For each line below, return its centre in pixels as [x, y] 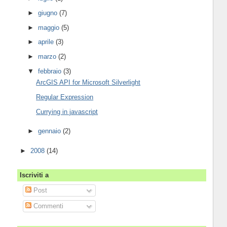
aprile [47, 42]
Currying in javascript [67, 111]
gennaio [51, 131]
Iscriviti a [34, 175]
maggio [50, 27]
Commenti [48, 206]
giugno [49, 13]
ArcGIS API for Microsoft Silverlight [88, 83]
